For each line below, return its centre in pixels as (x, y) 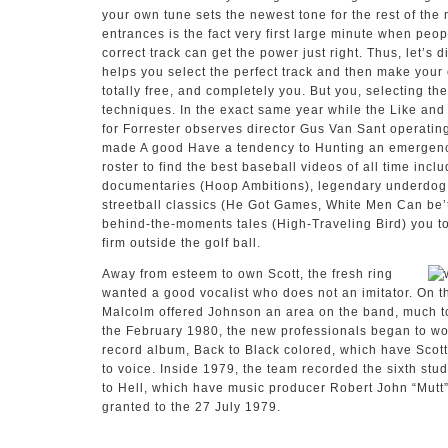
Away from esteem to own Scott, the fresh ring (247, 274)
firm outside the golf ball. (181, 243)
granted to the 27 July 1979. (191, 407)
